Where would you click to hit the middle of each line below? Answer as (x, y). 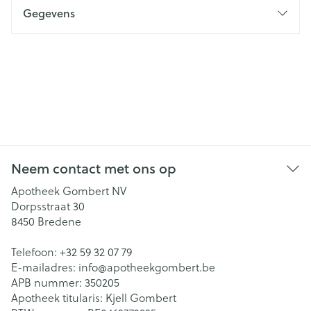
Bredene (59, 221)
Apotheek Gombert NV (69, 191)
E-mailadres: (45, 267)
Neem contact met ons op (94, 168)
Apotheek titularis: (58, 297)
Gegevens (49, 13)
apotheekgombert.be (161, 267)
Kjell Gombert (141, 297)
